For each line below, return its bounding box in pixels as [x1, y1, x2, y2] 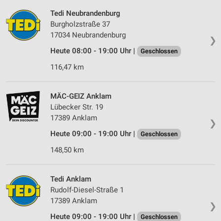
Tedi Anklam [50, 175, 91, 184]
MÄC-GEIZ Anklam [50, 92, 111, 101]
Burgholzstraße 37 [50, 20, 110, 29]
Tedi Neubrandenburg [50, 9, 120, 18]
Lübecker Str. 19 [50, 103, 103, 112]
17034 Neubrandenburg [50, 31, 126, 40]
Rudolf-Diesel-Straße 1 [50, 185, 124, 195]
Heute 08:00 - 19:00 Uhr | [50, 46, 137, 56]
